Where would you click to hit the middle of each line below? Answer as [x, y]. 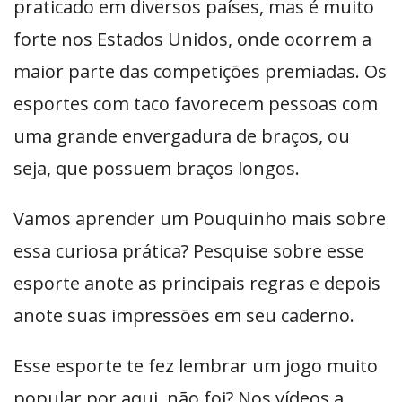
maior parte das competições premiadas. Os [200, 72]
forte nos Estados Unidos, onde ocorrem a [192, 39]
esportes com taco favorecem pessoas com [196, 104]
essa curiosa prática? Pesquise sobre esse [189, 251]
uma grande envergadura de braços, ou [182, 136]
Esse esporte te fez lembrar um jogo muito [196, 366]
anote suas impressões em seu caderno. [184, 316]
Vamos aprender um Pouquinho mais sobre [200, 219]
